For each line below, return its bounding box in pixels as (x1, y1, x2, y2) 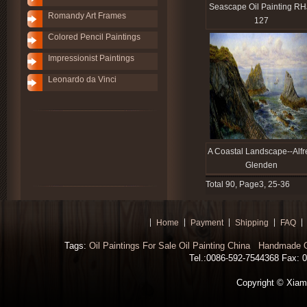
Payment (190, 218, 223, 228)
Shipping (234, 218, 269, 228)
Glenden (245, 160, 278, 170)
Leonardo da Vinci (48, 75, 116, 84)
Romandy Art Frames (48, 11, 126, 21)
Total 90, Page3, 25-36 (206, 180, 290, 189)
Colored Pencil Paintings (48, 32, 140, 42)
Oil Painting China (178, 241, 253, 251)
